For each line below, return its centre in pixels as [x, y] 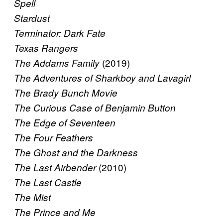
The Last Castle [48, 182]
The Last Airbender [55, 167]
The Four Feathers [54, 138]
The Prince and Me [55, 212]
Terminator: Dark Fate [60, 33]
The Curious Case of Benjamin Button [95, 108]
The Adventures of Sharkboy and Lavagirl [102, 78]
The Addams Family [57, 63]
